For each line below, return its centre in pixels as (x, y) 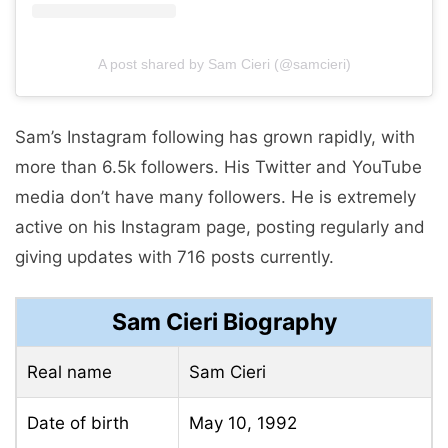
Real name (69, 372)
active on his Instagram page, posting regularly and (220, 226)
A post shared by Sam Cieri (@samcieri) (224, 64)
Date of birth (78, 423)
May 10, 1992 (243, 423)
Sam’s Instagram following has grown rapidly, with (215, 136)
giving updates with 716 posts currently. (174, 256)
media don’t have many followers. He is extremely (215, 196)
